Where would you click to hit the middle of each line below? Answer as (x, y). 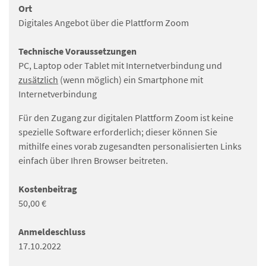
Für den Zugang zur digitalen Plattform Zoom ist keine (126, 118)
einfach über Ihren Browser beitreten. (93, 161)
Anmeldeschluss (52, 232)
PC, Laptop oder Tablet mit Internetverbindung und (120, 66)
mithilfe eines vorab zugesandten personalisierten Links (130, 146)
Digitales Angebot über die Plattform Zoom (104, 23)
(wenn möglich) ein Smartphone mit (131, 80)
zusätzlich (38, 80)
